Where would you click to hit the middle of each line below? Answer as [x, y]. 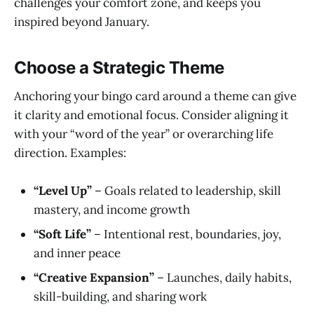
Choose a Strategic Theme [119, 68]
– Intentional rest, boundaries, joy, [186, 234]
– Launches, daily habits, [223, 277]
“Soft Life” [62, 234]
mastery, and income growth [112, 209]
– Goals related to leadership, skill [186, 190]
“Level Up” [63, 190]
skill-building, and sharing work [120, 296]
